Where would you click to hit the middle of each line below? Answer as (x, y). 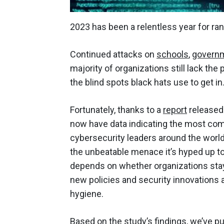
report (175, 110)
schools (172, 54)
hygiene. (88, 194)
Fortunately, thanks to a (116, 110)
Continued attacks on (113, 54)
